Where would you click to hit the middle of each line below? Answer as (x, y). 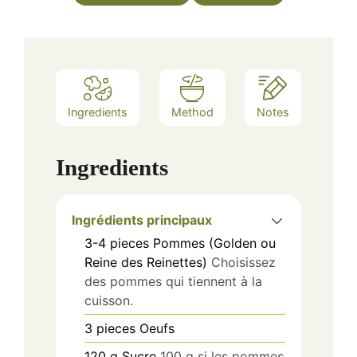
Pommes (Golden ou (214, 243)
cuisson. (109, 301)
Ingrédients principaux (142, 220)
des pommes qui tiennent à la (173, 282)
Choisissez (243, 263)
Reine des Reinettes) (146, 263)
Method (192, 112)
